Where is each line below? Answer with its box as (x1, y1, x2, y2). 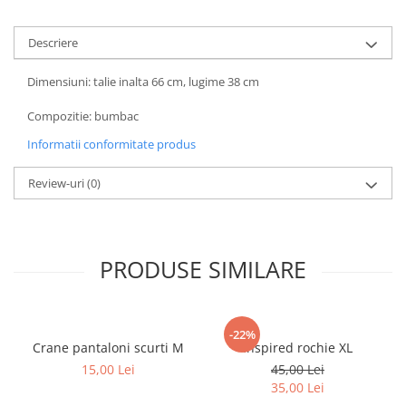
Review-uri (28, 175, 87, 192)
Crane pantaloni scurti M (172, 339, 184, 357)
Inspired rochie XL (339, 339, 353, 357)
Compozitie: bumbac (27, 108, 139, 125)
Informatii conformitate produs (27, 136, 196, 153)
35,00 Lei (271, 379, 324, 397)
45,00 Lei (271, 361, 324, 379)
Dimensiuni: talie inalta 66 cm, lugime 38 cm (27, 73, 259, 91)
